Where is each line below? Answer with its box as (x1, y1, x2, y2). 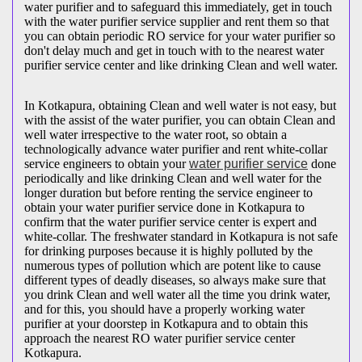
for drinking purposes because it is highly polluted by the (24, 243, 313, 258)
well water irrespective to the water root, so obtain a (24, 127, 287, 141)
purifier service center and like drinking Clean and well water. (24, 57, 338, 72)
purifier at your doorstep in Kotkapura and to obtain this (24, 316, 308, 330)
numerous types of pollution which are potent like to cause (24, 258, 321, 272)
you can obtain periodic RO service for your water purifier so (24, 28, 335, 43)
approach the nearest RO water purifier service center (24, 330, 295, 345)
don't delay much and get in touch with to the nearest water (24, 43, 324, 57)
